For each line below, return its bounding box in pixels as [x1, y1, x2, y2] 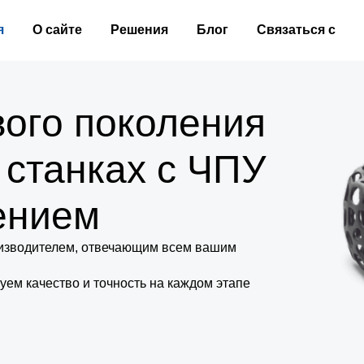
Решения [110, 23, 168, 37]
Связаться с [257, 23, 336, 37]
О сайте [32, 23, 82, 37]
